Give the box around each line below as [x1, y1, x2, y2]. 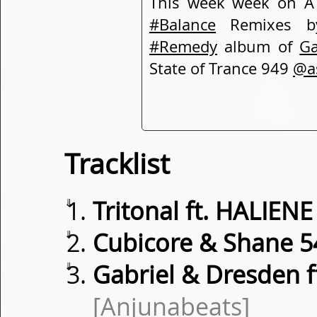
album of [217, 35, 300, 57]
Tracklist [64, 145, 170, 182]
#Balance [149, 13, 216, 35]
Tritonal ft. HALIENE [93, 195, 313, 227]
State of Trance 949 [149, 57, 293, 79]
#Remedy [149, 35, 217, 57]
